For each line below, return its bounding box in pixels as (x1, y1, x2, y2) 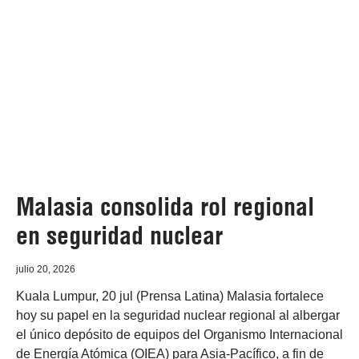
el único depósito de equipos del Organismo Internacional (16, 328, 343, 341)
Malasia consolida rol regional (16, 192, 314, 222)
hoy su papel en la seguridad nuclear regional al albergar (16, 309, 340, 322)
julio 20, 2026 (16, 264, 75, 275)
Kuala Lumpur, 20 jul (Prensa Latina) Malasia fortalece (16, 289, 324, 303)
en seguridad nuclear (16, 220, 223, 251)
